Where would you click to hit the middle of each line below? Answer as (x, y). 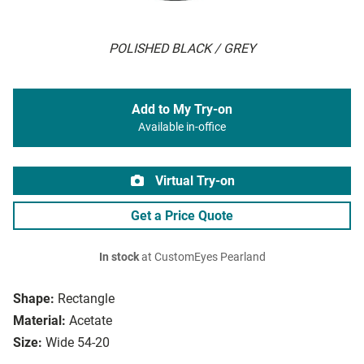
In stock (119, 258)
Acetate (91, 321)
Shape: (34, 299)
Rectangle (86, 299)
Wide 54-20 (78, 343)
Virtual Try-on (193, 181)
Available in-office (182, 128)
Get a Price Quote (182, 216)
